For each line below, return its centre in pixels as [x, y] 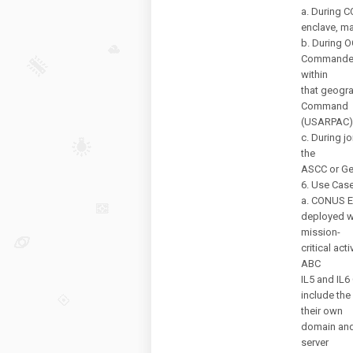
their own [322, 311]
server [315, 342]
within [314, 74]
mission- [321, 232]
